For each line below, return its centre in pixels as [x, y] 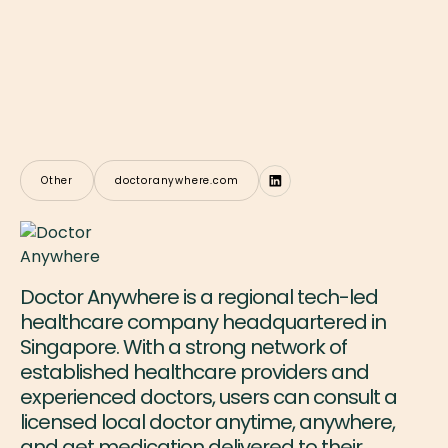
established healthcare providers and [194, 372]
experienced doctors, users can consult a [208, 397]
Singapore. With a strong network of [183, 347]
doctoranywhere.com [177, 181]
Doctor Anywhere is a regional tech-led [199, 297]
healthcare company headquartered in [203, 322]
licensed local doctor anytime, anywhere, [207, 422]
